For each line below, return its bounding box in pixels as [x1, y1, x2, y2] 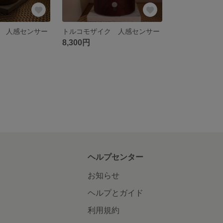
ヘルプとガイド [87, 188, 143, 197]
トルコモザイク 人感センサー [62, 27, 160, 35]
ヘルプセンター [87, 152, 143, 161]
